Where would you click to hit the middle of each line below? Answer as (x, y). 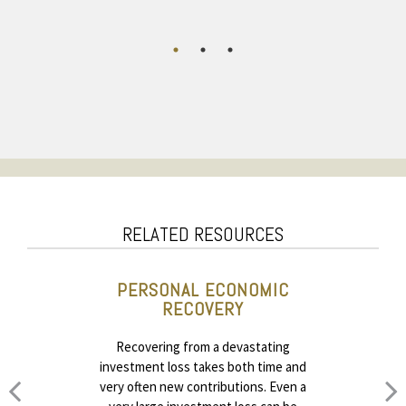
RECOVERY (203, 309)
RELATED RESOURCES (203, 234)
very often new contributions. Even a (203, 387)
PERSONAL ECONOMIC (203, 290)
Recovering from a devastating (203, 347)
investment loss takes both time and (203, 367)
